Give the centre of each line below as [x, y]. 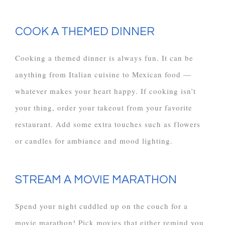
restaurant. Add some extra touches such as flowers [108, 124]
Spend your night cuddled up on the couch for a [101, 206]
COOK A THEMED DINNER [85, 31]
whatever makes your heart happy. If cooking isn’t [105, 91]
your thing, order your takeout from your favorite [104, 107]
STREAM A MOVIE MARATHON [96, 180]
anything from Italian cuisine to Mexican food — [103, 74]
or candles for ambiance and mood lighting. [94, 140]
